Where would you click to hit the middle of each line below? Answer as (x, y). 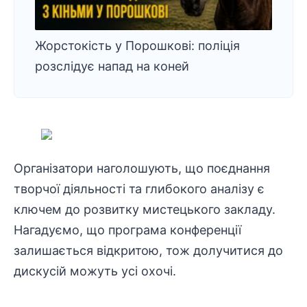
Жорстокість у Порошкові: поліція (137, 46)
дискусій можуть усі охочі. (95, 271)
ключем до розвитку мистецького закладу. (145, 209)
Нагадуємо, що (61, 230)
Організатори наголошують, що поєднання (142, 168)
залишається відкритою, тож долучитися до (148, 250)
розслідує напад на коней (112, 66)
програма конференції (175, 230)
